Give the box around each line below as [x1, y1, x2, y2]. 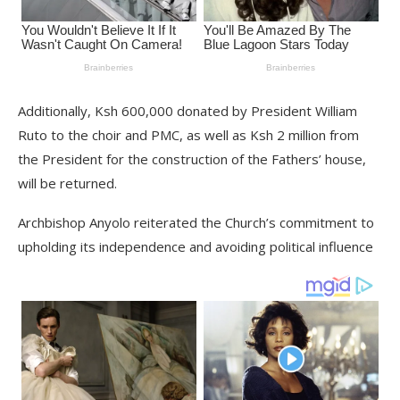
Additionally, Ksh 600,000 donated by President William [18, 102, 357, 121]
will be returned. [18, 174, 117, 193]
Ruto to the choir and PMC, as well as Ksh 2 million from [18, 126, 359, 145]
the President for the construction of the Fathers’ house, [18, 150, 366, 169]
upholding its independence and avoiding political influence [18, 237, 373, 256]
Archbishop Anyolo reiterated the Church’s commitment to [18, 213, 374, 232]
